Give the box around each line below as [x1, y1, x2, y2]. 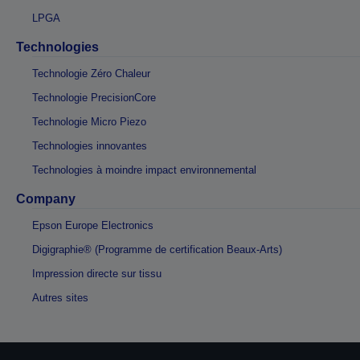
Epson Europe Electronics [32, 219, 153, 231]
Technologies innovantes [32, 140, 147, 152]
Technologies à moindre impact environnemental [32, 164, 256, 176]
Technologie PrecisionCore [32, 92, 156, 104]
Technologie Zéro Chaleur [32, 67, 150, 80]
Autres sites [32, 292, 88, 304]
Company [16, 192, 76, 206]
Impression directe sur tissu [32, 268, 162, 280]
